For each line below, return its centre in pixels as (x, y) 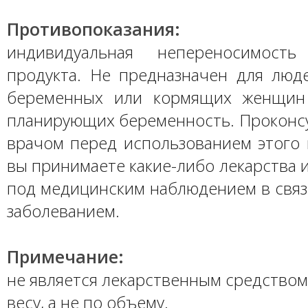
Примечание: (65, 256)
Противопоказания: (93, 29)
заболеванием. (63, 211)
